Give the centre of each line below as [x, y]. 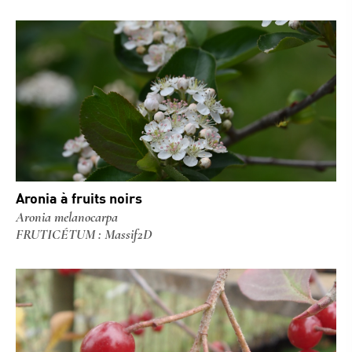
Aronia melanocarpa [67, 217]
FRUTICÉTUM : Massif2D [84, 234]
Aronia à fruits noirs [79, 198]
